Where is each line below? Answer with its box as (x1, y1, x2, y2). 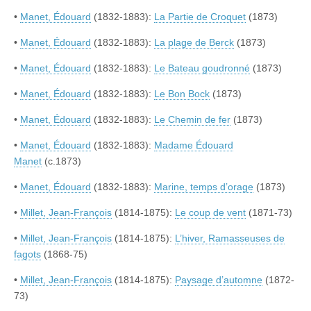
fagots (14, 249, 41, 260)
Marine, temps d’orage (154, 181, 253, 193)
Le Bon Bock (154, 88, 210, 100)
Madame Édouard (154, 140, 233, 151)
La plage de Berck (154, 37, 234, 49)
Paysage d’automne (175, 274, 262, 286)
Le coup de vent (175, 207, 246, 219)
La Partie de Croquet (154, 11, 246, 23)
